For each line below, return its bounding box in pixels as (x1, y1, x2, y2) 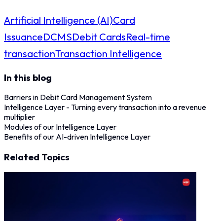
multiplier (4, 112, 35, 122)
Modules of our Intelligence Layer (4, 122, 116, 132)
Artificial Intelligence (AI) (4, 14, 113, 27)
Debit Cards (72, 31, 126, 43)
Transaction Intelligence (55, 47, 162, 60)
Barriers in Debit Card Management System (4, 92, 152, 103)
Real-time (126, 31, 170, 43)
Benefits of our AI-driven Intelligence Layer (4, 132, 150, 142)
